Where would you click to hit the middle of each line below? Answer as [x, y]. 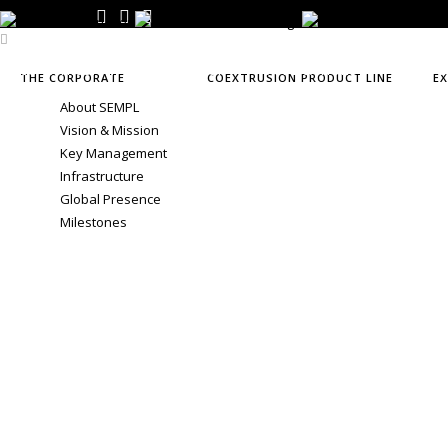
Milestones [93, 222]
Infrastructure [102, 176]
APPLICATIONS [312, 71]
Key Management [113, 153]
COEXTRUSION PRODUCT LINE [300, 78]
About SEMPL [99, 107]
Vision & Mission [109, 130]
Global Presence [110, 199]
